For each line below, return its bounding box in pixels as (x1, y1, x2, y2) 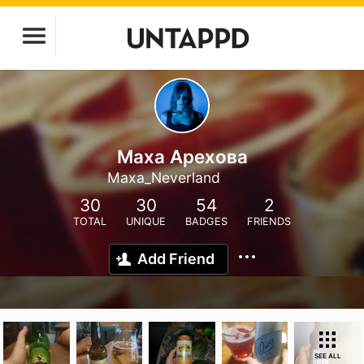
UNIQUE (126, 215, 166, 227)
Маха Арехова (116, 145, 248, 167)
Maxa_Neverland (107, 169, 220, 186)
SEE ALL (314, 352, 341, 360)
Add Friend (137, 250, 214, 267)
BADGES (185, 215, 227, 227)
